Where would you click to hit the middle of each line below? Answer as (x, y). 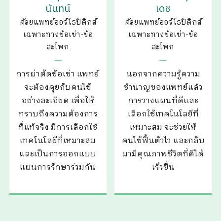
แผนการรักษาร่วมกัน (58, 167)
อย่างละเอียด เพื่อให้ (58, 101)
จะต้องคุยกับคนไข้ (58, 87)
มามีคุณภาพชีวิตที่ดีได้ (163, 154)
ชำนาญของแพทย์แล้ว (163, 87)
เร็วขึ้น (163, 167)
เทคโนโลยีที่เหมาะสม (58, 141)
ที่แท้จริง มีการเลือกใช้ (58, 127)
